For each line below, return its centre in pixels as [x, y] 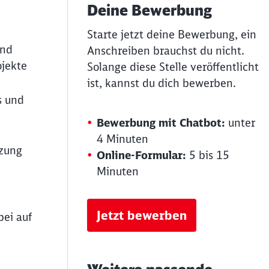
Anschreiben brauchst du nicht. [166, 51]
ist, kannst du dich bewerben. [162, 83]
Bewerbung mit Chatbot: [161, 123]
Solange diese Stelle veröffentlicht [173, 67]
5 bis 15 [208, 155]
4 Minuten [122, 139]
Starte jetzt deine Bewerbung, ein [172, 35]
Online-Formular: [141, 155]
